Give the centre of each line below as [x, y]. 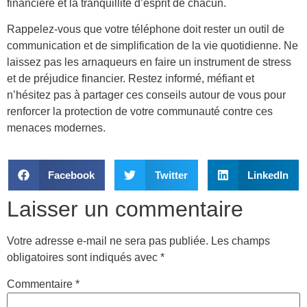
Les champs [241, 241]
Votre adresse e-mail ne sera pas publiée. [108, 241]
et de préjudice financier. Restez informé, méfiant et [131, 78]
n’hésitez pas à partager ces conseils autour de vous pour [146, 95]
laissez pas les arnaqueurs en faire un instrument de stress [149, 62]
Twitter [171, 175]
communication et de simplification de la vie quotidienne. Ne [152, 45]
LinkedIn [268, 175]
